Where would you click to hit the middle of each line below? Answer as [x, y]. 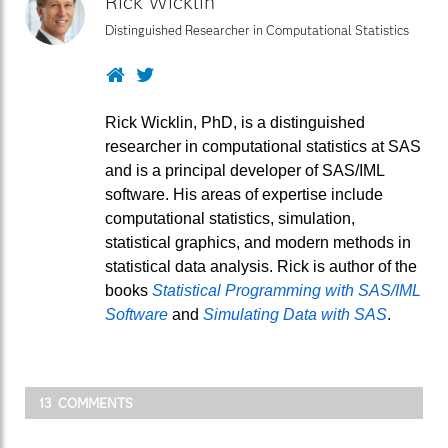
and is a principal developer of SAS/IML [244, 171]
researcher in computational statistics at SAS [263, 147]
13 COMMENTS [86, 403]
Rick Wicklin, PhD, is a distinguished [235, 123]
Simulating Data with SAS [295, 315]
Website [156, 73]
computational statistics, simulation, [230, 219]
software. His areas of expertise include [244, 195]
